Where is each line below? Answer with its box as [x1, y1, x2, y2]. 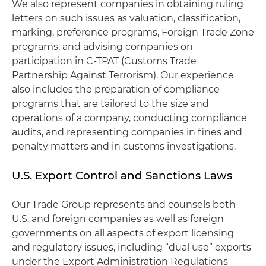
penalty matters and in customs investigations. [12, 141, 236, 152]
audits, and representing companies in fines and [12, 126, 242, 138]
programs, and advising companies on [12, 41, 193, 52]
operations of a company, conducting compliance [12, 112, 247, 123]
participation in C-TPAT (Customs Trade [12, 55, 197, 66]
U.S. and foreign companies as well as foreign [12, 213, 224, 224]
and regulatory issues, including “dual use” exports [12, 242, 251, 253]
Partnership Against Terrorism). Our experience [12, 69, 234, 81]
